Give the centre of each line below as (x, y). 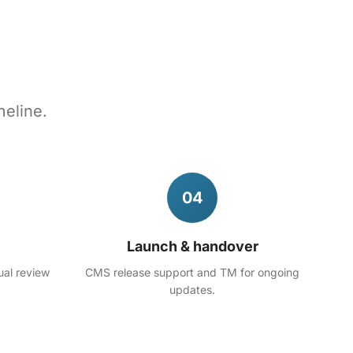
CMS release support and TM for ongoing (192, 272)
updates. (192, 290)
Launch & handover (192, 246)
